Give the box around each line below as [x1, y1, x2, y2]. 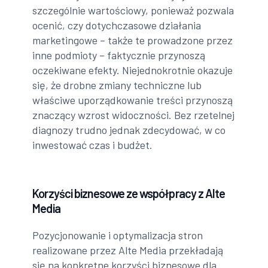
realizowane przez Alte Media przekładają [32, 243, 224, 257]
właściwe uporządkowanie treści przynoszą [32, 93, 233, 107]
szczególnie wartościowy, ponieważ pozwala [32, 4, 234, 17]
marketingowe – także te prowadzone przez [32, 33, 233, 47]
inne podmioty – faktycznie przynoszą [32, 48, 206, 62]
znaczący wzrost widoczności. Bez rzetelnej [32, 108, 235, 122]
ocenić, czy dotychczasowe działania [32, 19, 202, 32]
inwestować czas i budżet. [32, 138, 153, 152]
